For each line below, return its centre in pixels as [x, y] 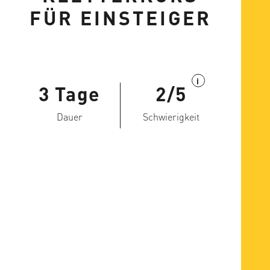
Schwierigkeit [171, 117]
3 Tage [70, 94]
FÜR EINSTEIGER [121, 18]
